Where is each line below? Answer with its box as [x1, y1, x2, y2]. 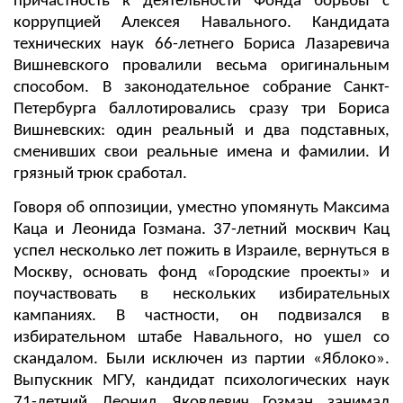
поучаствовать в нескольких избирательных [13, 285, 390, 303]
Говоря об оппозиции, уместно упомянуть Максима [13, 199, 390, 217]
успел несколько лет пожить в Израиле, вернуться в [13, 242, 390, 260]
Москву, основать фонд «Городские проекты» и [13, 264, 390, 282]
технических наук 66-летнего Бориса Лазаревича [13, 35, 390, 53]
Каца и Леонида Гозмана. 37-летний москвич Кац [13, 220, 390, 238]
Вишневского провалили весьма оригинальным [13, 57, 390, 75]
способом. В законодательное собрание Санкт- [13, 78, 390, 96]
